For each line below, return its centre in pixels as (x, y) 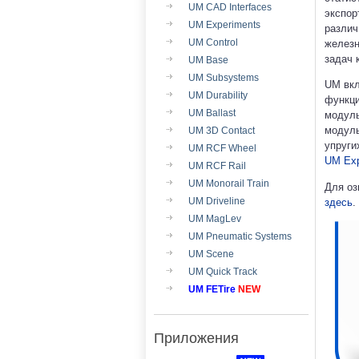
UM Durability (218, 95)
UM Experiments (224, 25)
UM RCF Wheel (222, 148)
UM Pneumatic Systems (240, 236)
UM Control (213, 42)
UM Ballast (212, 113)
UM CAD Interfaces (230, 7)
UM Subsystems (224, 78)
